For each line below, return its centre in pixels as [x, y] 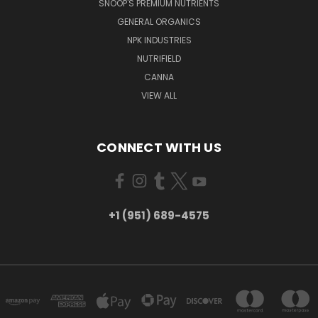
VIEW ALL [159, 95]
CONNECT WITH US [159, 147]
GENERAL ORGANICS [159, 21]
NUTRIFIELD [159, 58]
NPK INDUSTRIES [159, 40]
